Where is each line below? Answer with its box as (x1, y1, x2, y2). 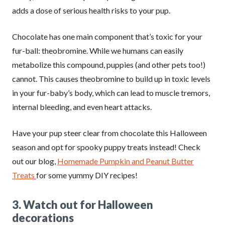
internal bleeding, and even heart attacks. (12, 102, 152, 111)
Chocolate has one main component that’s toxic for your (12, 32, 202, 41)
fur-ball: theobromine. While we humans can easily (12, 46, 183, 55)
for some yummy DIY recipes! (36, 170, 138, 180)
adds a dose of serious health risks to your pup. (12, 6, 170, 15)
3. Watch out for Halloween (12, 198, 153, 211)
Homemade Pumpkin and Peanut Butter (57, 156, 194, 166)
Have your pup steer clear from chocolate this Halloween (12, 128, 207, 138)
